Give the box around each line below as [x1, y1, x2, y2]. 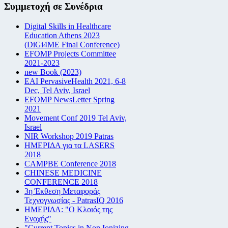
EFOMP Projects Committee [24, 49, 116, 58]
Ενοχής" [24, 214, 51, 223]
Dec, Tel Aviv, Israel [24, 85, 90, 95]
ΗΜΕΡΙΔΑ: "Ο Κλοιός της [24, 205, 112, 214]
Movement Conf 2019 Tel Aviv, [24, 113, 127, 122]
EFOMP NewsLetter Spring [24, 95, 115, 104]
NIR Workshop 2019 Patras [24, 131, 113, 140]
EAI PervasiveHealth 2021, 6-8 [24, 76, 126, 85]
